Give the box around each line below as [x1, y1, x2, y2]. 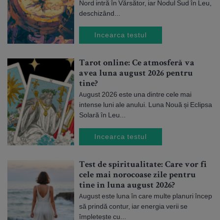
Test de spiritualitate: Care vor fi [79, 161, 207, 169]
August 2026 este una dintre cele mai [79, 90, 192, 99]
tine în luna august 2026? [79, 181, 175, 190]
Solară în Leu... [79, 110, 126, 119]
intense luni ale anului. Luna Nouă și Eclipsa [79, 100, 212, 109]
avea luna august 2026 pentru [79, 69, 193, 78]
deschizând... [79, 9, 120, 18]
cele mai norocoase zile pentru [79, 171, 196, 180]
